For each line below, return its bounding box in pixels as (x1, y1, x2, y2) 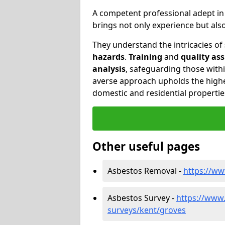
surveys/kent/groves (107, 204, 186, 215)
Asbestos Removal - (107, 165, 183, 176)
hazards (92, 51, 125, 62)
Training (129, 51, 162, 62)
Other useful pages (92, 138, 200, 154)
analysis (92, 63, 126, 74)
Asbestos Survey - (107, 192, 176, 203)
